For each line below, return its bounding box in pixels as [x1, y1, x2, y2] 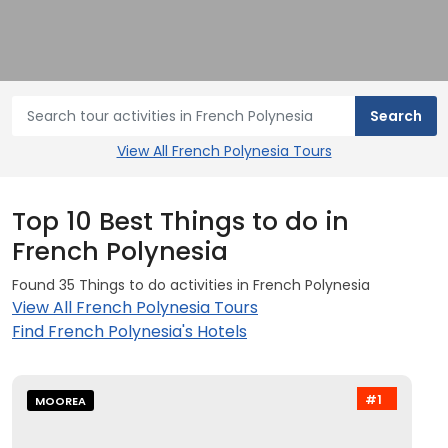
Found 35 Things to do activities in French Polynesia [12, 275, 370, 295]
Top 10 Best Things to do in [12, 204, 349, 239]
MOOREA [35, 393, 86, 409]
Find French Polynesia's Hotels [12, 320, 247, 343]
